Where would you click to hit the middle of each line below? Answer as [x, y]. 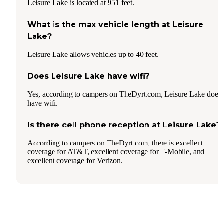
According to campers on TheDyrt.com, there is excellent [115, 143]
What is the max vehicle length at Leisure [115, 24]
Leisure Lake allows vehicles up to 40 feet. [93, 54]
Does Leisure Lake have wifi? [88, 76]
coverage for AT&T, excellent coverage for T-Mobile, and [116, 151]
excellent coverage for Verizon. [75, 160]
